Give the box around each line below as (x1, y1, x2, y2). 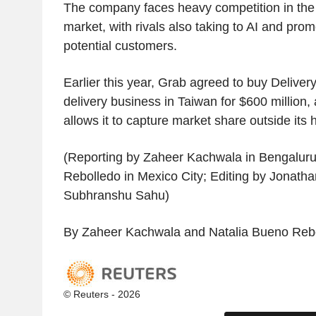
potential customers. (63, 38, 177, 53)
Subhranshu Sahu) (63, 188, 169, 202)
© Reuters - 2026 (63, 288, 140, 300)
